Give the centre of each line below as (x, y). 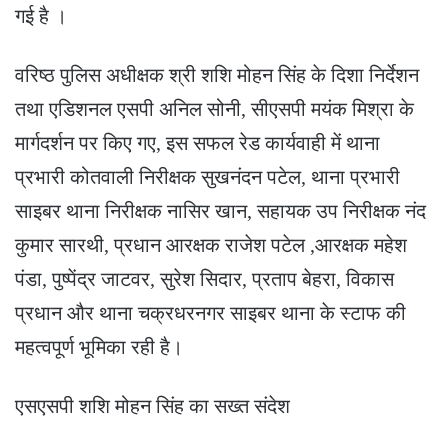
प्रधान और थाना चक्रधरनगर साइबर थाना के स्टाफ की (210, 312)
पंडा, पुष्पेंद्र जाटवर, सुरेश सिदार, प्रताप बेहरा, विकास (204, 278)
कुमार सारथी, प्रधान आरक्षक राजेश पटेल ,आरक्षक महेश (211, 244)
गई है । (41, 15)
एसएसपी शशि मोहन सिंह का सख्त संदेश (152, 405)
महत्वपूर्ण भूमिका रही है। (99, 346)
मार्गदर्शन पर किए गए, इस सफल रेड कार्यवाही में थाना (197, 142)
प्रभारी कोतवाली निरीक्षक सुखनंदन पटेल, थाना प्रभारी (207, 176)
